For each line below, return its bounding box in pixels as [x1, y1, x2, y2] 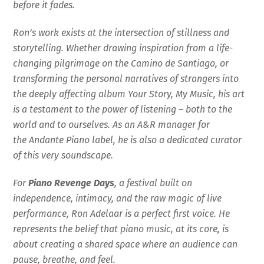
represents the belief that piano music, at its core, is [13, 223, 229, 235]
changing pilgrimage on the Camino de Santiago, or [13, 58, 229, 70]
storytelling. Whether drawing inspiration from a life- [13, 42, 233, 54]
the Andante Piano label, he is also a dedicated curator [13, 134, 242, 146]
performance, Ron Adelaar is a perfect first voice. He [13, 207, 230, 219]
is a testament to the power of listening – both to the [13, 104, 233, 115]
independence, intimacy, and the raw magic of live [13, 192, 222, 204]
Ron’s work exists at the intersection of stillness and [13, 27, 230, 39]
